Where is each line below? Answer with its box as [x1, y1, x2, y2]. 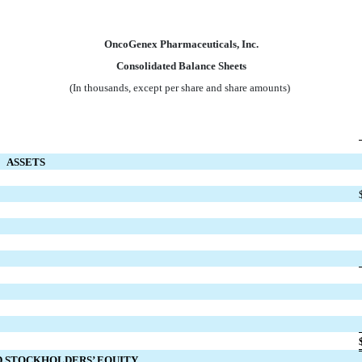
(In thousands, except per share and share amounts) [69, 82, 293, 95]
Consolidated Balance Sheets [116, 60, 246, 73]
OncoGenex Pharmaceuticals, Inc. [103, 38, 259, 51]
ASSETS [6, 156, 45, 169]
